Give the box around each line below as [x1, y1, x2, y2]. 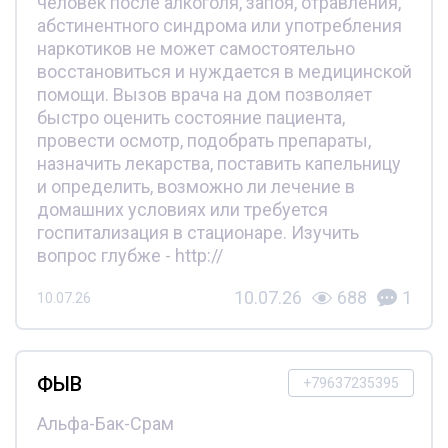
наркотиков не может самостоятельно [36, 38, 355, 60]
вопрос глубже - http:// [36, 245, 223, 267]
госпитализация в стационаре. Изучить [36, 222, 359, 244]
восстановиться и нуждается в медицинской [36, 61, 412, 83]
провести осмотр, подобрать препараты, [36, 130, 371, 152]
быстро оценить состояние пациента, [36, 107, 345, 129]
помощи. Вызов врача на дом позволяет [36, 84, 372, 106]
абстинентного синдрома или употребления [36, 15, 402, 37]
